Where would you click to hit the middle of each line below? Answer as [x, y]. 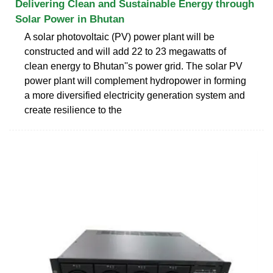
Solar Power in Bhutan [70, 19]
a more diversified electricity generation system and [135, 95]
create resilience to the [73, 110]
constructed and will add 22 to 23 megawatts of [125, 51]
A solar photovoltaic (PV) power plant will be [119, 37]
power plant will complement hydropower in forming [135, 80]
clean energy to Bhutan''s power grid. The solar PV [133, 66]
